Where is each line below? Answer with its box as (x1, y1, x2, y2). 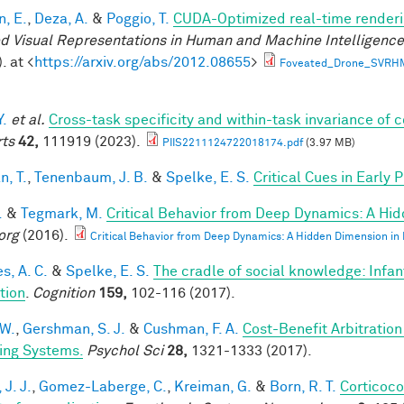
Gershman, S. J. (23, 321, 125, 336)
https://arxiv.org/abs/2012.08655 (34, 54, 251, 69)
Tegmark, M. (21, 206, 103, 221)
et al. (11, 112, 45, 127)
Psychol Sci (87, 343, 163, 358)
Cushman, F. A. (143, 321, 239, 336)
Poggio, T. (106, 11, 170, 26)
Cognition (32, 285, 95, 300)
